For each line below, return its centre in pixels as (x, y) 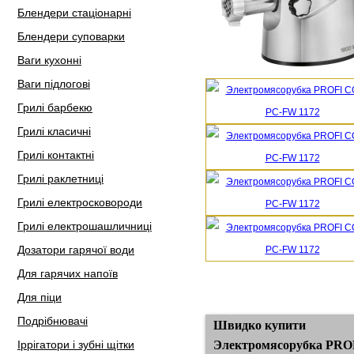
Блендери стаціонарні (74, 13)
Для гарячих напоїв (68, 273)
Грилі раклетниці (60, 179)
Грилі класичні (54, 131)
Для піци (40, 297)
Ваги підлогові (54, 84)
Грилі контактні (56, 155)
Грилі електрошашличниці (85, 226)
